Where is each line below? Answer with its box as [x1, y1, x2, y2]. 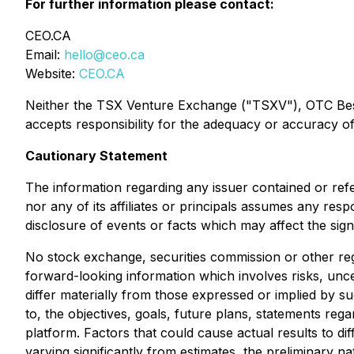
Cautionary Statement [25, 148, 168, 164]
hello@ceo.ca [64, 47, 145, 62]
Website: [25, 66, 79, 81]
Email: [25, 47, 64, 62]
